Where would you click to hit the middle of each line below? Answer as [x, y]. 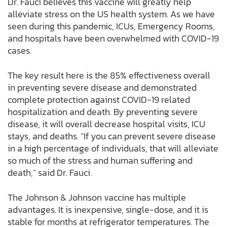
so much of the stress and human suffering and [100, 161]
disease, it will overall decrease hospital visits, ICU [106, 124]
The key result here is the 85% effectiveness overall [109, 75]
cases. [20, 51]
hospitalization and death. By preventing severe [103, 112]
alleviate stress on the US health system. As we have [111, 14]
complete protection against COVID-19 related [99, 100]
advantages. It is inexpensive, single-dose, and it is [108, 210]
